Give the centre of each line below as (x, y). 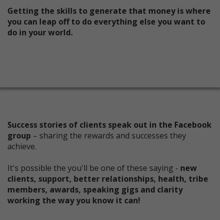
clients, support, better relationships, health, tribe (108, 179)
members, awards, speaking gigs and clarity (95, 190)
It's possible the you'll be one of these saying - (94, 168)
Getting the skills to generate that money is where (109, 11)
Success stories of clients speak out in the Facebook (110, 125)
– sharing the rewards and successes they (110, 136)
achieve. (22, 147)
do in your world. (40, 33)
